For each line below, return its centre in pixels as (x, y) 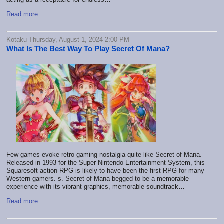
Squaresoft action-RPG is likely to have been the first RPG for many (105, 171)
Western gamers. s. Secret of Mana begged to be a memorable (98, 179)
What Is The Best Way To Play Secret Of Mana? (88, 48)
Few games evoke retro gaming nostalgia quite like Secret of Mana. (104, 155)
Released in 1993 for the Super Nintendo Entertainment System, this (106, 163)
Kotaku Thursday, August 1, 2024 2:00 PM (68, 39)
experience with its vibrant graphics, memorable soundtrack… (96, 187)
